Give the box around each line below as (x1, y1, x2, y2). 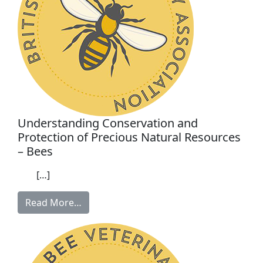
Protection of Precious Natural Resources (18, 129, 241, 146)
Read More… (25, 196, 82, 210)
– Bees (18, 143, 53, 160)
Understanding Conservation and (18, 115, 198, 131)
